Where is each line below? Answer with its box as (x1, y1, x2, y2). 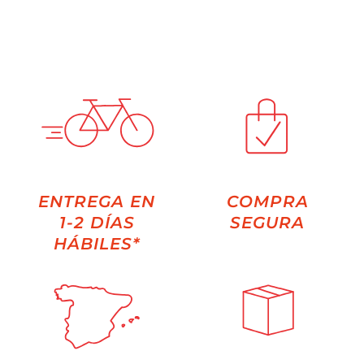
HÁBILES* (54, 233, 140, 253)
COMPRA (226, 191, 309, 211)
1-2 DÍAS (58, 212, 135, 232)
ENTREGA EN (38, 191, 155, 211)
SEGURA (230, 212, 305, 232)
